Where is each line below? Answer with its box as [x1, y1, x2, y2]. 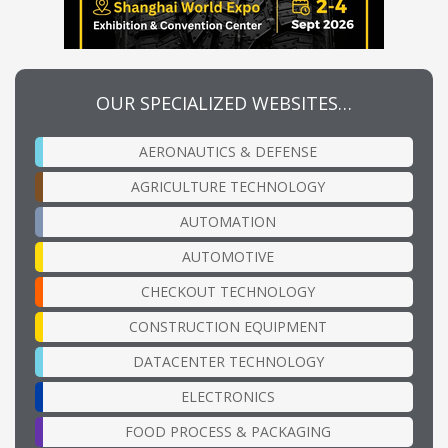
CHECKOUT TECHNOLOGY [141, 282, 315, 302]
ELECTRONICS [181, 387, 275, 407]
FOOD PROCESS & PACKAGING [125, 422, 331, 442]
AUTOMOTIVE [182, 247, 274, 267]
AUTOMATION [180, 212, 276, 232]
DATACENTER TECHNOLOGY [132, 352, 324, 372]
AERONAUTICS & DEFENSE [139, 142, 317, 162]
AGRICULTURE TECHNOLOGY [131, 177, 325, 197]
